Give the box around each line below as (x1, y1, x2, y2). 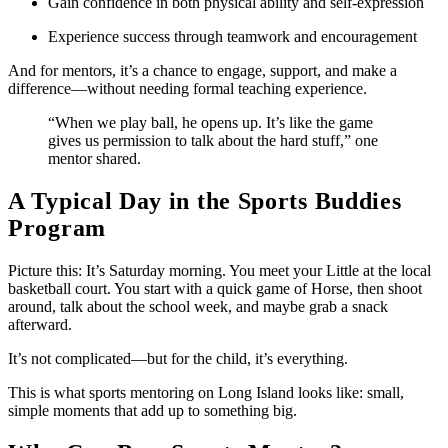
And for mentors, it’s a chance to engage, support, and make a (8, 62, 397, 80)
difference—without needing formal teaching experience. (8, 80, 367, 98)
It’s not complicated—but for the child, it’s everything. (8, 350, 348, 368)
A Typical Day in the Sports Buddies (8, 188, 402, 215)
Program (8, 215, 106, 242)
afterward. (8, 316, 72, 334)
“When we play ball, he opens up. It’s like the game (48, 114, 373, 132)
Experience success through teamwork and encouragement (48, 28, 417, 46)
